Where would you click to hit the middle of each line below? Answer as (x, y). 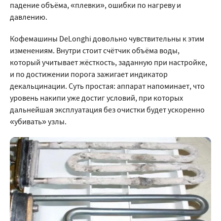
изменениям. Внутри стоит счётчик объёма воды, (95, 50)
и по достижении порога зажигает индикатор (89, 74)
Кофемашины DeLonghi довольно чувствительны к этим (107, 38)
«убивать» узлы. (38, 121)
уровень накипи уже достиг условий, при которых (96, 98)
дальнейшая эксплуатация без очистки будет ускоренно (107, 110)
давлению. (29, 17)
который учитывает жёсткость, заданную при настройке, (109, 62)
